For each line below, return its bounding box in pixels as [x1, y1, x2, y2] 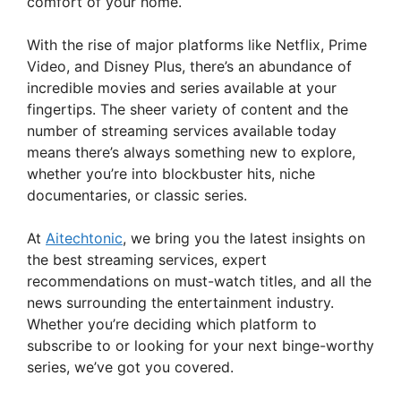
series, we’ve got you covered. [27, 358, 234, 376]
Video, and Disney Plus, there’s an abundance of [27, 57, 352, 75]
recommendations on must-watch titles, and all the [27, 272, 371, 290]
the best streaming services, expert [27, 251, 267, 269]
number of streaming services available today [27, 122, 337, 140]
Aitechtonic [46, 229, 123, 247]
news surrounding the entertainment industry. [27, 294, 334, 311]
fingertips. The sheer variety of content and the [27, 100, 348, 118]
